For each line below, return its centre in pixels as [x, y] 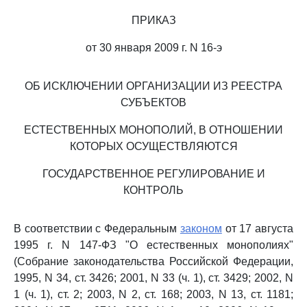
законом [201, 229]
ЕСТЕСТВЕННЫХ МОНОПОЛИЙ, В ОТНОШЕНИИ [153, 130]
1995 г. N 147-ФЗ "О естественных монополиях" [153, 245]
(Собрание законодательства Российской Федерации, [153, 261]
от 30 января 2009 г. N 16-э [153, 48]
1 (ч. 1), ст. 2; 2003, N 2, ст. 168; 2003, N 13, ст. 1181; [153, 294]
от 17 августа [258, 229]
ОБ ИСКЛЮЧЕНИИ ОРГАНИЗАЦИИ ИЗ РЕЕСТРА [153, 86]
